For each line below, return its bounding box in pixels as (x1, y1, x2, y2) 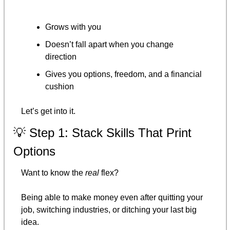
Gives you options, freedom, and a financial (45, 69, 202, 79)
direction (45, 52, 76, 61)
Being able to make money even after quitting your (21, 193, 203, 202)
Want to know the (21, 168, 85, 177)
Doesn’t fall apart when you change (45, 40, 174, 49)
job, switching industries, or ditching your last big (21, 205, 197, 214)
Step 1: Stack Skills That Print (26, 125, 191, 140)
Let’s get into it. (21, 106, 75, 116)
